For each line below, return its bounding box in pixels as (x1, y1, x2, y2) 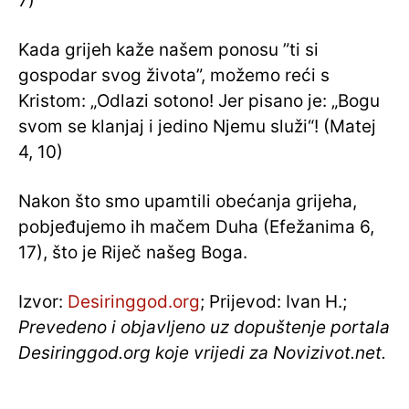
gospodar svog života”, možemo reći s (18, 65, 330, 87)
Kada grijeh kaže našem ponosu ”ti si (18, 39, 319, 61)
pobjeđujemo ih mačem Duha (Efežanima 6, (18, 216, 374, 238)
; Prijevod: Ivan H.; (200, 291, 347, 313)
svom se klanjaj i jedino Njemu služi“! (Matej (18, 116, 376, 138)
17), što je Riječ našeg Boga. (18, 242, 247, 264)
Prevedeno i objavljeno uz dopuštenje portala (18, 317, 390, 339)
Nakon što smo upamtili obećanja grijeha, (18, 191, 357, 213)
